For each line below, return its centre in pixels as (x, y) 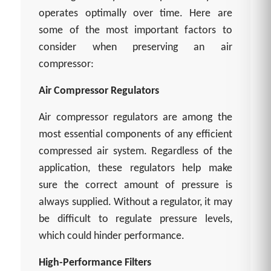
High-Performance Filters (95, 263)
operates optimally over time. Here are (135, 14)
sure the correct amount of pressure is (135, 186)
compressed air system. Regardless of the (135, 152)
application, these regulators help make (135, 169)
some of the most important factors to (135, 31)
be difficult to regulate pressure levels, (135, 220)
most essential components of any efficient (135, 135)
